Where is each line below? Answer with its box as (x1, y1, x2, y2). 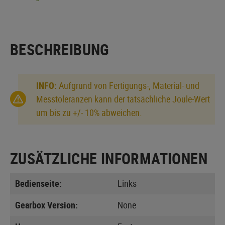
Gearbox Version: (15, 198, 78, 211)
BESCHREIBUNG (10, 39, 109, 60)
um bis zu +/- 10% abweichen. (36, 106, 142, 119)
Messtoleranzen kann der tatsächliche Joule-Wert (36, 92, 210, 105)
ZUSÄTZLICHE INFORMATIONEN (10, 148, 207, 169)
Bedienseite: (15, 177, 62, 189)
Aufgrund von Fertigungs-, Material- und (57, 79, 199, 91)
